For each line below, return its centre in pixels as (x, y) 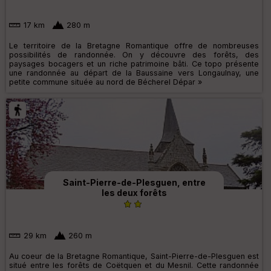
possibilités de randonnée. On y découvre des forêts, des (134, 55)
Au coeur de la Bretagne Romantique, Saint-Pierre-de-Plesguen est (134, 256)
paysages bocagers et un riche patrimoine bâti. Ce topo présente (134, 64)
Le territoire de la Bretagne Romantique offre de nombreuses (134, 46)
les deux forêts (134, 193)
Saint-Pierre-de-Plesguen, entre (134, 183)
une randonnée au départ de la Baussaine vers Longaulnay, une (134, 73)
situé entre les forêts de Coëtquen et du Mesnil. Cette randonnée (134, 265)
